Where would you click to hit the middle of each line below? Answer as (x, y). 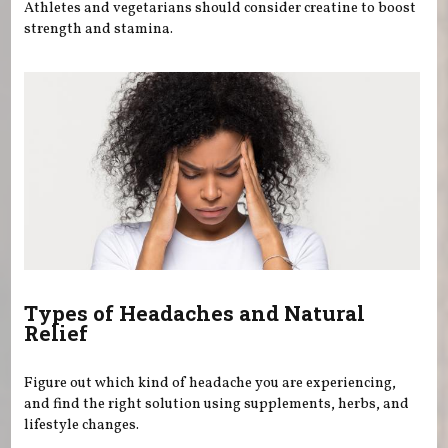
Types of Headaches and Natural (195, 313)
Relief (56, 333)
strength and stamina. (99, 29)
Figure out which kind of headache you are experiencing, (210, 382)
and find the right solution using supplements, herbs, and (217, 403)
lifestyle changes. (82, 424)
